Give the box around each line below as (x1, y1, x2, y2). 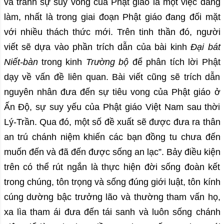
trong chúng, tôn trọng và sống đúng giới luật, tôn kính (3, 177, 220, 187)
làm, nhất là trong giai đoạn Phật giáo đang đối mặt (3, 12, 220, 22)
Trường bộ (85, 57, 129, 67)
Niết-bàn (3, 57, 38, 67)
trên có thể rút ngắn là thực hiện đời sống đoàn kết (3, 162, 220, 172)
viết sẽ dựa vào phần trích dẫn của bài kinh (3, 42, 191, 52)
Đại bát (190, 42, 220, 52)
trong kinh (37, 57, 86, 67)
